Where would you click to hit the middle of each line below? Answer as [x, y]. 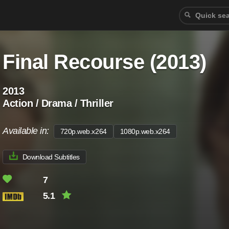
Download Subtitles [51, 157]
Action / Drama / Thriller [58, 103]
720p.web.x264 [83, 131]
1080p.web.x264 [145, 131]
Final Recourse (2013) [105, 62]
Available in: [28, 131]
